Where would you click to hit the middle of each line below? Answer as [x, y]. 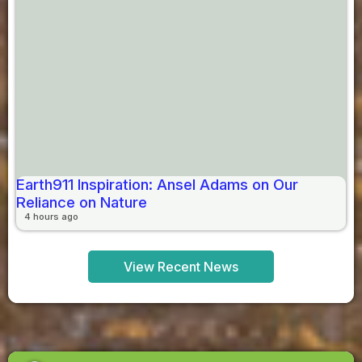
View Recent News [181, 266]
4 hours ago [51, 216]
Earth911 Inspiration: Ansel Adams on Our [157, 184]
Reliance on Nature [82, 202]
